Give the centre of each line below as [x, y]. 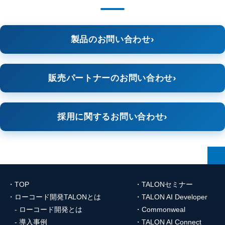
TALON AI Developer [175, 197]
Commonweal [164, 209]
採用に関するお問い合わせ [111, 117]
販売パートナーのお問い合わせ [110, 78]
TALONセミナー [167, 184]
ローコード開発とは [51, 209]
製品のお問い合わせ [110, 39]
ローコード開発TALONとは [58, 197]
